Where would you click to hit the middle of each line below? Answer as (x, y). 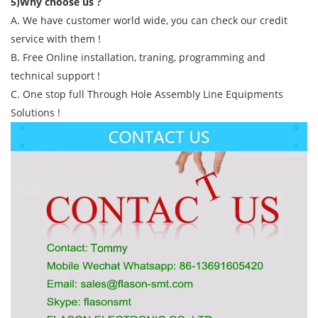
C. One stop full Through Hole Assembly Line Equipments (147, 94)
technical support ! (55, 75)
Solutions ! (35, 112)
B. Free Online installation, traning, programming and (138, 57)
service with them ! (56, 38)
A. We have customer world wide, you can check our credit (149, 20)
